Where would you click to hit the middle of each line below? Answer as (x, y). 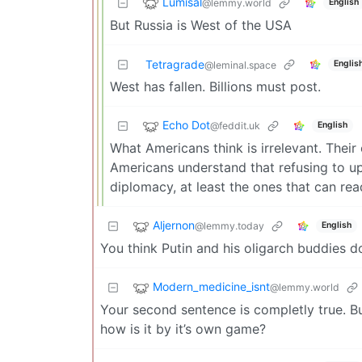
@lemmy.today (229, 226)
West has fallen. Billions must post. (215, 86)
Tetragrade (175, 64)
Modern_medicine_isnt (211, 287)
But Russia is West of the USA (201, 25)
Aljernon (174, 225)
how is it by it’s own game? (183, 328)
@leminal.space (240, 65)
